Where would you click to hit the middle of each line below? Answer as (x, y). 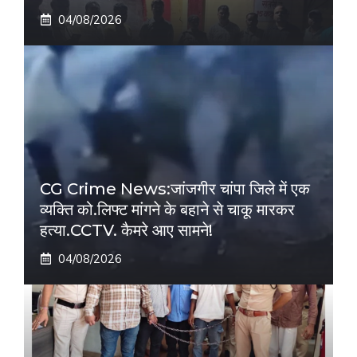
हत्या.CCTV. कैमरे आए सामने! (126, 231)
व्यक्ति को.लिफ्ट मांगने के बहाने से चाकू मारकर (167, 210)
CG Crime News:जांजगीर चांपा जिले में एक (175, 189)
